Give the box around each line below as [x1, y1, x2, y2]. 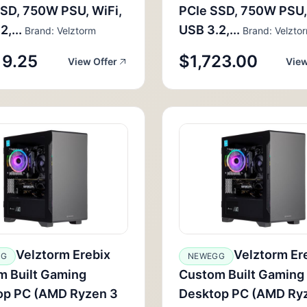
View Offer [68, 56, 117, 67]
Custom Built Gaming [179, 267, 304, 282]
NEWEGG [188, 251, 225, 261]
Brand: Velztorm [22, 25, 96, 36]
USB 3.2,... [179, 23, 240, 37]
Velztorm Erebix [15, 247, 110, 262]
